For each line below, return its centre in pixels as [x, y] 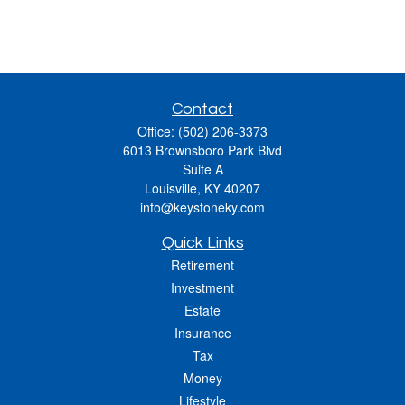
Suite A [202, 169]
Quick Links [202, 243]
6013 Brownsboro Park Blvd [202, 150]
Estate [202, 310]
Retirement [202, 265]
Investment [202, 287]
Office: [158, 131]
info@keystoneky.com [202, 207]
